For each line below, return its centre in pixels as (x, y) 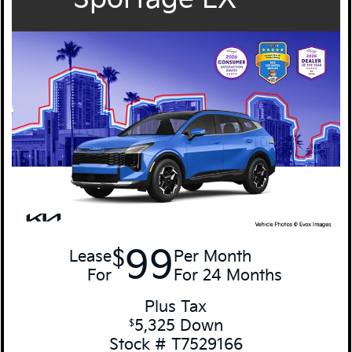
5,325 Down (178, 326)
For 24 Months (228, 276)
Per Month (213, 257)
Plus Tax (176, 308)
